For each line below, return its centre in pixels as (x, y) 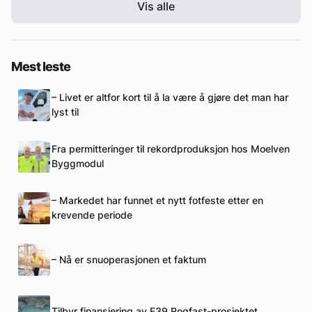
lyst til (65, 112)
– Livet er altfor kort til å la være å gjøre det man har (170, 98)
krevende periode (92, 216)
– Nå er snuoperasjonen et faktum (129, 259)
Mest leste (41, 67)
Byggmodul (78, 164)
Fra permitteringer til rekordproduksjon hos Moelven (171, 149)
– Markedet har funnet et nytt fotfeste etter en (157, 201)
